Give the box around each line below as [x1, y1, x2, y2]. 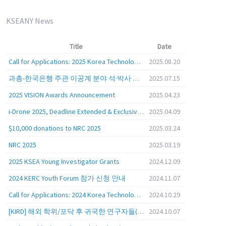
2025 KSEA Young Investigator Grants [8, 157, 120, 166]
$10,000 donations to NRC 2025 [8, 124, 101, 133]
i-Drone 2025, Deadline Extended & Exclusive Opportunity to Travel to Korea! [137, 107, 144, 117]
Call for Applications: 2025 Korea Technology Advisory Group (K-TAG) [134, 57, 141, 67]
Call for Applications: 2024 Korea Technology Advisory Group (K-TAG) [134, 190, 141, 200]
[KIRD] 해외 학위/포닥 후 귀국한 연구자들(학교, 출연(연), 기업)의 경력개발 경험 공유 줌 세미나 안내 [137, 207, 144, 216]
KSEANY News [6, 15, 53, 26]
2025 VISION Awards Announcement [8, 90, 115, 100]
